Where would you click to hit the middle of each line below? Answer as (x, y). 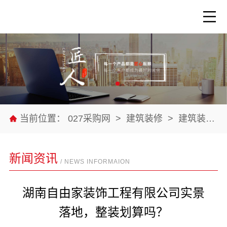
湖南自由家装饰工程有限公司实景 (113, 193)
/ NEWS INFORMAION (95, 161)
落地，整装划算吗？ (113, 212)
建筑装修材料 (192, 119)
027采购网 (90, 119)
